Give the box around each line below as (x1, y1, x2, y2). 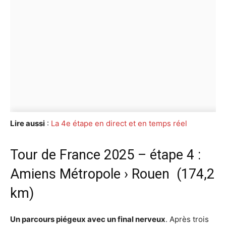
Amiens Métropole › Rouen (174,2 (10, 165, 214, 182)
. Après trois (165, 214, 209, 224)
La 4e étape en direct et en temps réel (51, 118, 187, 128)
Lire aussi (10, 118, 45, 128)
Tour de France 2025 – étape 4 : (10, 146, 201, 163)
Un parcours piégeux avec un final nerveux (10, 214, 165, 224)
